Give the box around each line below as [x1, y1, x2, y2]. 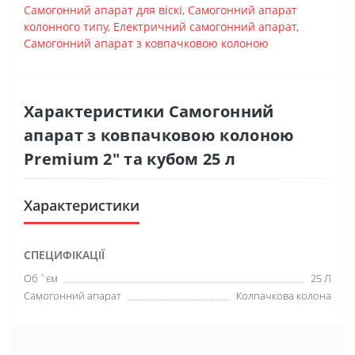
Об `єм [24, 270, 58, 285]
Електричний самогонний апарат [113, 18, 296, 34]
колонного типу [24, 18, 108, 34]
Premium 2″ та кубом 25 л [24, 147, 236, 170]
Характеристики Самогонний [24, 100, 274, 122]
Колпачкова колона [236, 288, 331, 303]
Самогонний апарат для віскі [24, 2, 182, 17]
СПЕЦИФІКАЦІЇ [24, 246, 105, 262]
